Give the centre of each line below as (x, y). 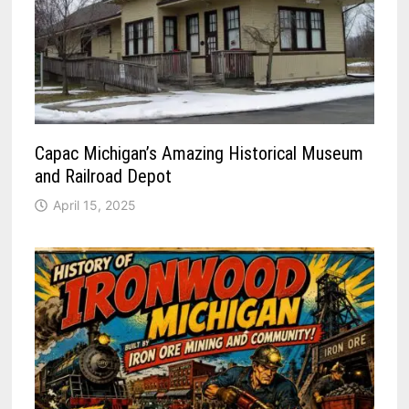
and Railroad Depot (104, 176)
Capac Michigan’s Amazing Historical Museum (199, 153)
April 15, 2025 (95, 204)
